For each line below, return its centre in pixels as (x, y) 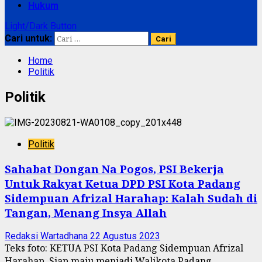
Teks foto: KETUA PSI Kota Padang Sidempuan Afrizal (124, 248)
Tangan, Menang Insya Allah (86, 212)
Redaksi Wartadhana (47, 236)
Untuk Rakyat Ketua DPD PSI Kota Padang (123, 183)
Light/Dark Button (41, 26)
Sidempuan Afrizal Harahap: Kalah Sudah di (131, 198)
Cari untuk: (28, 38)
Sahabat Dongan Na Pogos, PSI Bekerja (114, 168)
